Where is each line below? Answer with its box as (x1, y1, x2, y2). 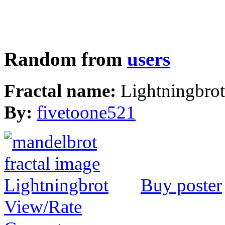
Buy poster (141, 175, 222, 196)
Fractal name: (4, 80, 121, 101)
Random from (4, 49, 127, 70)
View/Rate (4, 196, 82, 217)
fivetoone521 (37, 102, 136, 123)
